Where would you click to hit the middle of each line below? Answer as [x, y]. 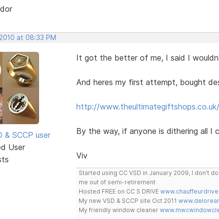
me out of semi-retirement [117, 182]
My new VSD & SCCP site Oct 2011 [128, 200]
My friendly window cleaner [119, 210]
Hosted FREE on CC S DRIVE [119, 191]
